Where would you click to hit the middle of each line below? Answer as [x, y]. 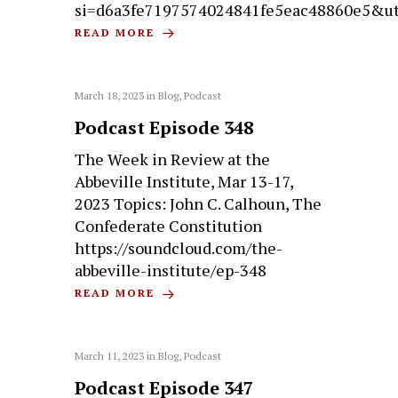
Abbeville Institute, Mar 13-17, [184, 182]
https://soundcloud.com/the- [179, 248]
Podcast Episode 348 [164, 128]
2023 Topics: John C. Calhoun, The [199, 204]
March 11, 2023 [110, 356]
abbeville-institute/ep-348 [171, 271]
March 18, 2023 [110, 96]
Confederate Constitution [169, 226]
